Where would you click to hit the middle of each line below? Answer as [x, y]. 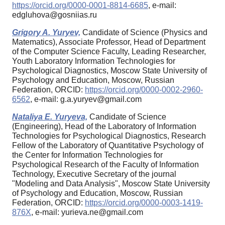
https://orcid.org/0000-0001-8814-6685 [80, 6]
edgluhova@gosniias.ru [54, 15]
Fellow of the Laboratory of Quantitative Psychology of [108, 146]
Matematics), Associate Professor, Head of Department [109, 42]
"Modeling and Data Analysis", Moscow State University [111, 184]
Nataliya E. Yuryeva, [50, 117]
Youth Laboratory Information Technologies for [94, 61]
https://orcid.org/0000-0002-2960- [144, 90]
